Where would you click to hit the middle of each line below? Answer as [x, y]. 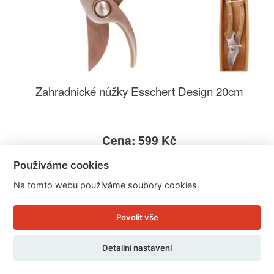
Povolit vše [137, 217]
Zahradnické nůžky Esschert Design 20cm [140, 91]
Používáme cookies [61, 165]
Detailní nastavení [137, 247]
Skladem [139, 156]
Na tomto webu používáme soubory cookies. [107, 185]
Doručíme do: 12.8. [140, 170]
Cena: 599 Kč [140, 140]
